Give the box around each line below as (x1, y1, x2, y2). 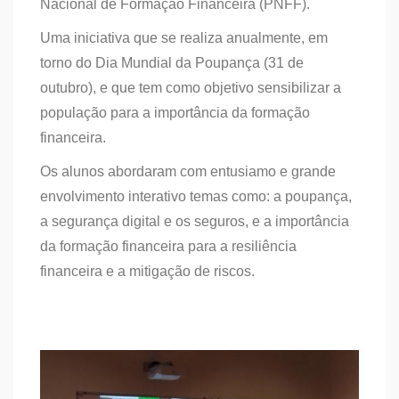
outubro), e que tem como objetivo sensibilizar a (40, 79, 341, 95)
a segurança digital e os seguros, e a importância (40, 213, 349, 229)
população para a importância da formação (40, 104, 310, 120)
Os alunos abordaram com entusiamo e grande (40, 163, 336, 179)
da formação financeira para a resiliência (40, 238, 297, 254)
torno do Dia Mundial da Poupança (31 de (40, 54, 304, 70)
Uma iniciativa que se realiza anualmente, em (40, 29, 328, 45)
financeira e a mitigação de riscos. (40, 263, 255, 279)
